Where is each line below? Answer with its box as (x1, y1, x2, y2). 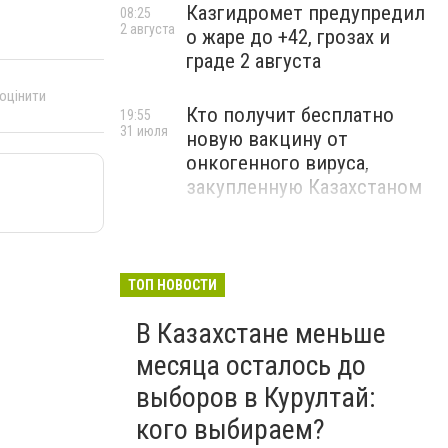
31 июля (120, 123, 168, 139)
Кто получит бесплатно (186, 103, 394, 127)
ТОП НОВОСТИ (128, 277, 217, 293)
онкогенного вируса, (186, 151, 369, 175)
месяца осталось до (136, 349, 366, 382)
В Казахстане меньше (136, 317, 386, 350)
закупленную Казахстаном (186, 175, 422, 199)
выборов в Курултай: (136, 381, 376, 414)
